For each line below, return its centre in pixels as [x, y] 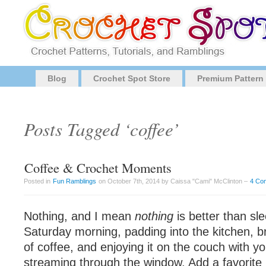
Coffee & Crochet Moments [98, 167]
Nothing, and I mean [79, 216]
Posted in [38, 181]
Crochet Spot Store [132, 78]
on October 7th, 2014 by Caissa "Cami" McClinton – [173, 181]
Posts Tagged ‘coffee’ [101, 129]
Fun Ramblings [75, 181]
